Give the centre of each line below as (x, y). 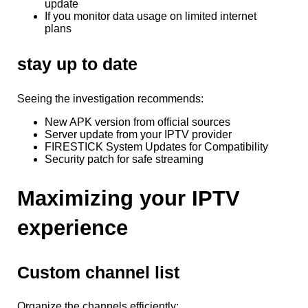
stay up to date (77, 64)
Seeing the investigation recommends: (110, 98)
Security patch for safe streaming (124, 159)
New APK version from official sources (137, 122)
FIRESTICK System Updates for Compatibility (156, 146)
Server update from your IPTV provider (138, 134)
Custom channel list (98, 272)
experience (73, 228)
